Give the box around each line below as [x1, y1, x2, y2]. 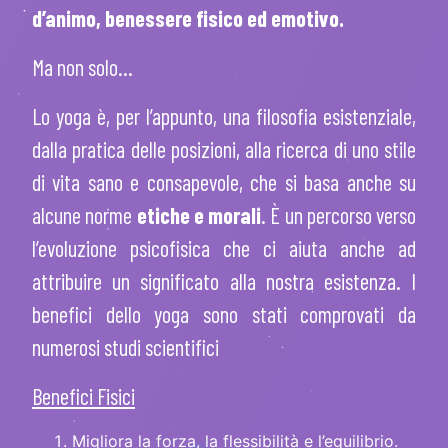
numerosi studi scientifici [32, 333, 219, 360]
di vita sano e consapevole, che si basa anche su [32, 168, 416, 195]
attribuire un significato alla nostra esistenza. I [32, 267, 416, 294]
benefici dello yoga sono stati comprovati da [32, 300, 416, 327]
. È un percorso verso [261, 201, 416, 228]
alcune [32, 201, 86, 228]
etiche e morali [136, 201, 261, 228]
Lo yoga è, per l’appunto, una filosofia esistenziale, [32, 102, 416, 129]
